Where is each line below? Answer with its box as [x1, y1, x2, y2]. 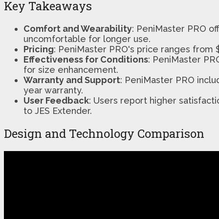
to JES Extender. [23, 105, 92, 116]
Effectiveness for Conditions [23, 54, 148, 65]
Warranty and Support [23, 74, 120, 85]
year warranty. [23, 85, 83, 95]
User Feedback [23, 95, 89, 106]
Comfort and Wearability [23, 23, 132, 34]
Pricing [23, 44, 54, 54]
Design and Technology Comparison [4, 125, 204, 141]
